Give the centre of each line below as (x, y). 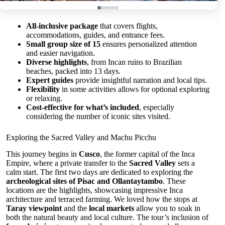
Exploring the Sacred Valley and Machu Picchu (81, 137)
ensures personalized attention (149, 44)
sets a (185, 163)
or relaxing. (44, 98)
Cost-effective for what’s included (83, 107)
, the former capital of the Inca (147, 154)
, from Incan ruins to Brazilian (134, 62)
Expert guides (50, 80)
